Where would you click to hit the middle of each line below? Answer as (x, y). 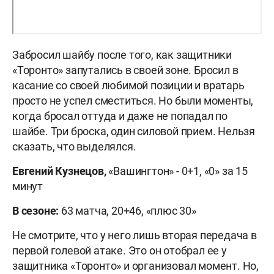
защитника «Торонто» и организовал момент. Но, (135, 266)
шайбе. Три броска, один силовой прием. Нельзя (134, 131)
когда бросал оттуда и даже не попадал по (120, 116)
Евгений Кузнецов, (59, 171)
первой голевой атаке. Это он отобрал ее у (120, 251)
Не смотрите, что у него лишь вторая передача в (135, 235)
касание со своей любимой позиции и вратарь (128, 86)
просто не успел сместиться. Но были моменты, (133, 101)
